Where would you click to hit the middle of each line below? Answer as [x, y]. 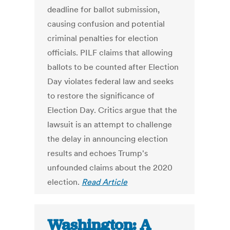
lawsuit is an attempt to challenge [110, 124]
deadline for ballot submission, [104, 9]
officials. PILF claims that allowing [110, 53]
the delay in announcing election [108, 139]
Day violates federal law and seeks [111, 81]
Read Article [105, 182]
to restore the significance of [101, 96]
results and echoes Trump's [98, 153]
